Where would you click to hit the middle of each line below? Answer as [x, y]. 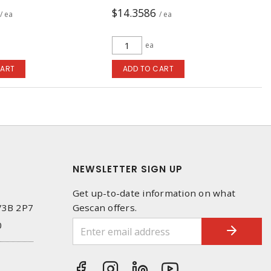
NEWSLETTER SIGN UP [127, 169]
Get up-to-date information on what [154, 193]
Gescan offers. [104, 207]
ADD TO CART [148, 69]
